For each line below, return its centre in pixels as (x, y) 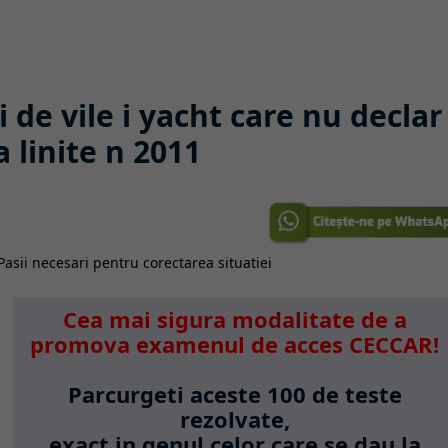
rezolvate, (234, 419)
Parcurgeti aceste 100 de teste (234, 394)
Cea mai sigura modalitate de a (234, 319)
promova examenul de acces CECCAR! (235, 344)
